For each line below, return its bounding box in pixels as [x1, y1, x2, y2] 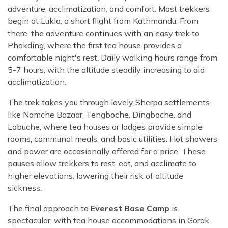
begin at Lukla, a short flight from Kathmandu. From [8, 16, 198, 26]
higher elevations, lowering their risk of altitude [8, 170, 183, 181]
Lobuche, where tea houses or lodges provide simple [8, 122, 203, 132]
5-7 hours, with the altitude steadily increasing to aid [8, 65, 205, 75]
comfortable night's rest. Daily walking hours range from [8, 52, 217, 63]
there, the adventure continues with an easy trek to [8, 28, 199, 39]
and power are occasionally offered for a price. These [8, 146, 206, 157]
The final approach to [8, 203, 91, 214]
